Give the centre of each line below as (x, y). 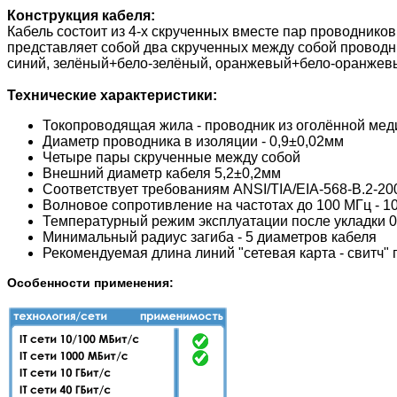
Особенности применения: (90, 283)
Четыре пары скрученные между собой (171, 158)
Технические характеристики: (112, 96)
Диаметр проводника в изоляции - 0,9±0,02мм (193, 142)
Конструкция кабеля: (81, 16)
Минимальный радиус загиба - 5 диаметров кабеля (210, 237)
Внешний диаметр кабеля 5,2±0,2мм (162, 174)
